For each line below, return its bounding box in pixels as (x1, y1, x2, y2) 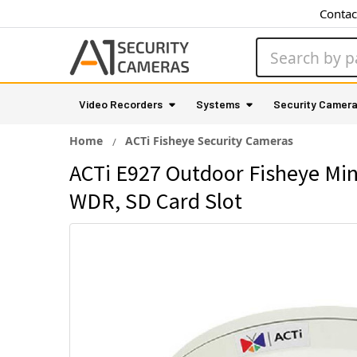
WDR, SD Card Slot (69, 186, 242, 215)
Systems (196, 97, 240, 111)
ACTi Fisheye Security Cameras (125, 133, 293, 148)
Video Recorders (79, 97, 163, 111)
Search (256, 38, 297, 56)
